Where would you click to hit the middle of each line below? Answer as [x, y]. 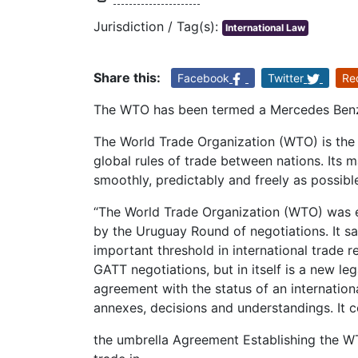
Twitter [286, 78]
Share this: [127, 78]
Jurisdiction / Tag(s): [158, 27]
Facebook [203, 78]
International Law [265, 28]
